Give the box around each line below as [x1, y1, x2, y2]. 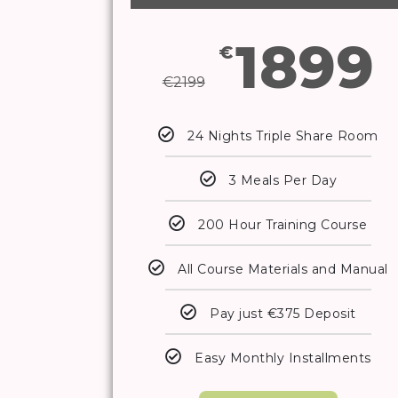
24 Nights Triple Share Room [187, 128, 378, 145]
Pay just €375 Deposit [210, 306, 356, 322]
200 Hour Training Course [198, 217, 368, 234]
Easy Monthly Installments [195, 350, 371, 367]
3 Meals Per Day [228, 172, 338, 189]
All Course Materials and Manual [178, 261, 388, 278]
